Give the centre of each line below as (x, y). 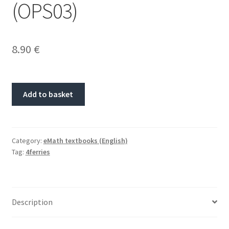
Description (32, 202)
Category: (27, 141)
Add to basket (48, 94)
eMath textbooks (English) (85, 141)
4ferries (38, 152)
